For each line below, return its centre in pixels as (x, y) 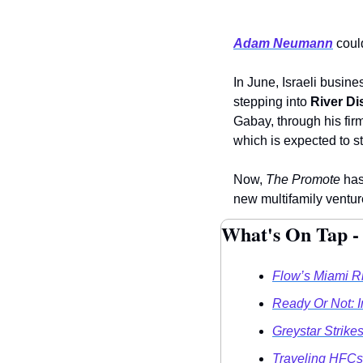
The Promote (303, 180)
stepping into (272, 102)
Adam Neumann (283, 44)
